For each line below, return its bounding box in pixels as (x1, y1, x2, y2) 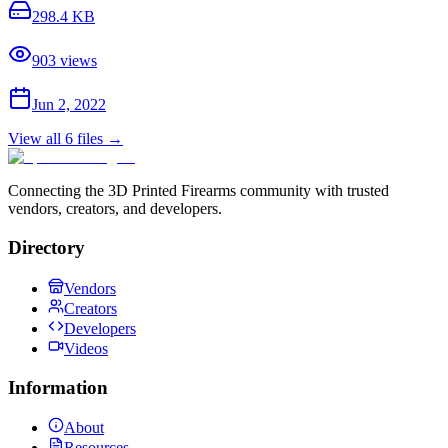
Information (8, 376, 108, 398)
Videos (64, 339, 108, 357)
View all (8, 130, 65, 148)
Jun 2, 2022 (32, 96, 106, 114)
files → (73, 130, 123, 148)
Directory (8, 237, 85, 259)
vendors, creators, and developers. (8, 200, 222, 218)
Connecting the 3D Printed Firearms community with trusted (8, 182, 389, 200)
